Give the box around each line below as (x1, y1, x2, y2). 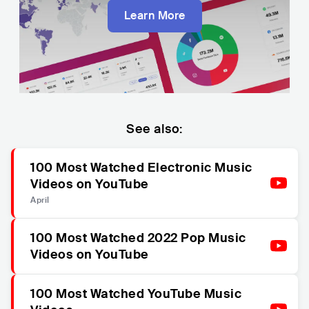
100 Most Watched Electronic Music (30, 159, 252, 176)
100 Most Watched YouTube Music (30, 286, 241, 302)
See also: (126, 121, 183, 137)
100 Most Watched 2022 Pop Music (30, 230, 246, 246)
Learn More (123, 8, 186, 23)
